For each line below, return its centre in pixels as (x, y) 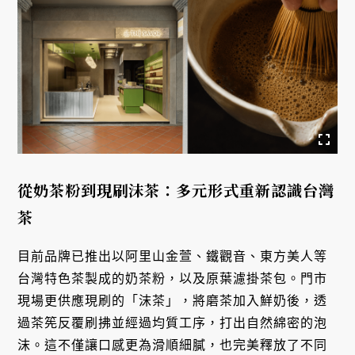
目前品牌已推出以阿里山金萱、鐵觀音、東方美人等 (173, 257)
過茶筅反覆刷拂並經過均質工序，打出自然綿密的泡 (173, 323)
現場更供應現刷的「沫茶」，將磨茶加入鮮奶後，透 (173, 301)
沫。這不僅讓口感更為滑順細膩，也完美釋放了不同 (173, 345)
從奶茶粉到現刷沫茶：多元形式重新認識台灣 (176, 190)
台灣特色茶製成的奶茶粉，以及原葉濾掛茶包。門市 (173, 279)
